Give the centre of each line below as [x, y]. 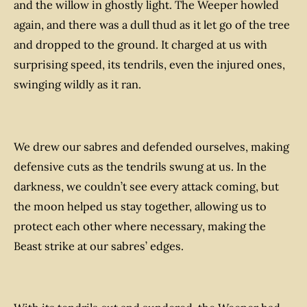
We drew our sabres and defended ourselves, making [151, 146]
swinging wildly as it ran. [77, 85]
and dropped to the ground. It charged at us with [140, 45]
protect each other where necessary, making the [140, 226]
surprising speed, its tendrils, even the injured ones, [149, 65]
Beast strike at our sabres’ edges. [99, 246]
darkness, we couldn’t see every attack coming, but [146, 186]
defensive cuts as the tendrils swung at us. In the [140, 166]
